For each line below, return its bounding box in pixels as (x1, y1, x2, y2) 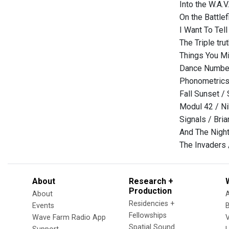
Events (32, 201, 54, 210)
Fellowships (129, 211, 167, 220)
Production (129, 186, 172, 196)
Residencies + (129, 199, 175, 208)
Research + (129, 176, 173, 186)
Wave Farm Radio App (32, 213, 106, 222)
